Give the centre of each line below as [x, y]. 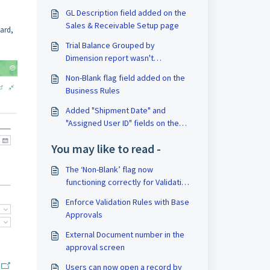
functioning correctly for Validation [128, 182]
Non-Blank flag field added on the [125, 78]
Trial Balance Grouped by [110, 45]
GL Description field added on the [126, 13]
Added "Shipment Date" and [115, 110]
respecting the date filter [111, 71]
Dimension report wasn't [109, 58]
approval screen [95, 247]
